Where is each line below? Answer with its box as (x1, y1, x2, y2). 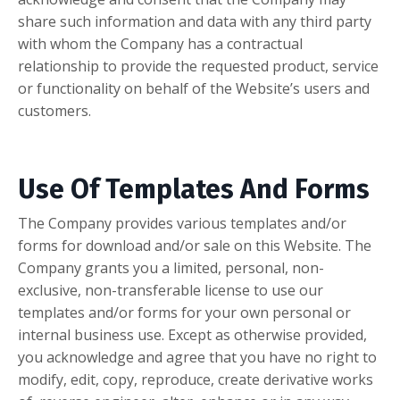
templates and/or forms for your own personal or (18, 303, 351, 323)
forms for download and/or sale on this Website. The (18, 236, 371, 256)
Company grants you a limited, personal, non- (18, 258, 324, 279)
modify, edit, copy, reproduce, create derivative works (18, 370, 373, 390)
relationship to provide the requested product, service (18, 56, 379, 77)
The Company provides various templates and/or (18, 213, 346, 234)
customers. (18, 101, 91, 121)
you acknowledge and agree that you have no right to (18, 347, 377, 368)
